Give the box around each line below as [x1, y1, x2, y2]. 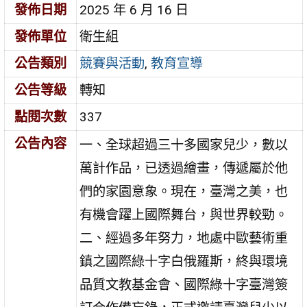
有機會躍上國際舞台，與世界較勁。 [79, 207, 288, 223]
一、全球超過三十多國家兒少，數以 [79, 137, 288, 153]
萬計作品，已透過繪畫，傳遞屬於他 [79, 160, 288, 177]
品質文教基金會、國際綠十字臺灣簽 [79, 277, 288, 293]
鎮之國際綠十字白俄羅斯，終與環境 [79, 254, 288, 270]
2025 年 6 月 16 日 [79, 2, 189, 19]
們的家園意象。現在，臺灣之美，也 [79, 184, 288, 200]
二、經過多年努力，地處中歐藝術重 [79, 230, 288, 247]
